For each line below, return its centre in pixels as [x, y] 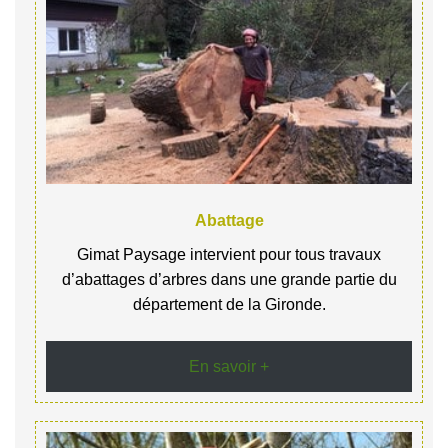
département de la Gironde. [229, 305]
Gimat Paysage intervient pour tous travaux [229, 255]
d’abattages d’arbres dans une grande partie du [229, 280]
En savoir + [229, 366]
